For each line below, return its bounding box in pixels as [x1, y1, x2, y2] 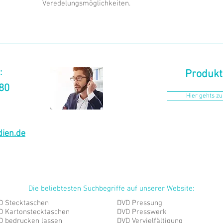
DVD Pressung [117, 199, 162, 208]
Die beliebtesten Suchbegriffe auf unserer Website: [28, 184, 194, 193]
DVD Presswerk [117, 208, 167, 217]
